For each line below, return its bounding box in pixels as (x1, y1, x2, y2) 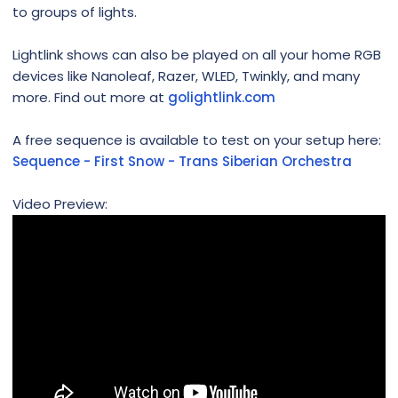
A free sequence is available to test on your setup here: (12, 130, 381, 149)
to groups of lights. (12, 2, 137, 21)
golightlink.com (168, 87, 275, 107)
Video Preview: (12, 194, 107, 213)
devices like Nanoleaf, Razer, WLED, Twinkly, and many (12, 66, 360, 85)
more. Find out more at (12, 87, 168, 107)
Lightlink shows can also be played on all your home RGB (12, 44, 381, 64)
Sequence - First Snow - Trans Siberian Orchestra (12, 151, 352, 171)
